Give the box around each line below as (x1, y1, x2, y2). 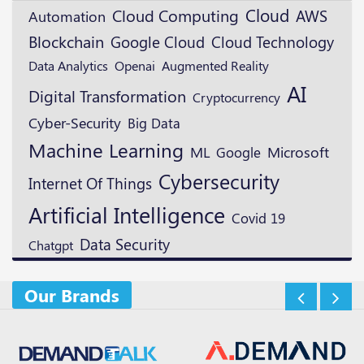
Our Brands (24, 283, 119, 308)
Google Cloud (110, 31, 205, 53)
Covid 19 (232, 209, 285, 227)
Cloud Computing (112, 5, 239, 27)
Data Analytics (28, 57, 108, 75)
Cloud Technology (211, 31, 334, 53)
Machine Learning (28, 136, 184, 163)
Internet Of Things (28, 173, 152, 194)
